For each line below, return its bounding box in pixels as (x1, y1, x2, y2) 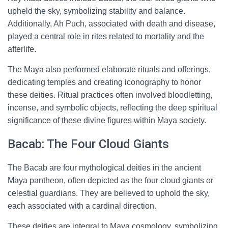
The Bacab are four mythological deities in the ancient (8, 163, 201, 172)
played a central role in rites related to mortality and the (8, 32, 204, 41)
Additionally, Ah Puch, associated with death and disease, (8, 19, 215, 28)
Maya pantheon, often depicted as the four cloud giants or (8, 176, 213, 185)
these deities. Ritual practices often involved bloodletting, (8, 91, 212, 99)
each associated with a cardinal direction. (8, 202, 156, 210)
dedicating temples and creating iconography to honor (8, 78, 201, 87)
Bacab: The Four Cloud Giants (8, 137, 169, 151)
